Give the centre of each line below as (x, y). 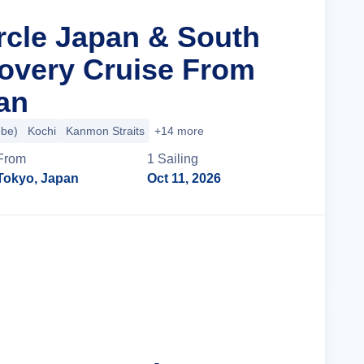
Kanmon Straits (105, 131)
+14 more (179, 131)
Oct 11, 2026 (184, 178)
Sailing (178, 159)
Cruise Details (240, 254)
